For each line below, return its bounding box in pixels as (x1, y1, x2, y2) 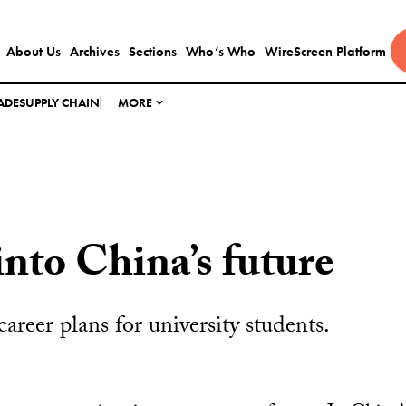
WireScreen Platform (264, 43, 386, 61)
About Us (5, 43, 61, 61)
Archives (69, 43, 120, 61)
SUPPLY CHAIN (19, 94, 101, 111)
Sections (128, 43, 177, 61)
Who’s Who (185, 43, 256, 61)
